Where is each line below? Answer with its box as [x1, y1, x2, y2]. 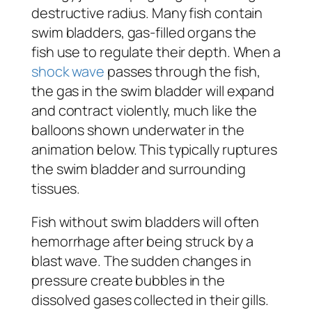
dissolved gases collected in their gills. [31, 290, 269, 309]
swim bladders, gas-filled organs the [31, 22, 257, 42]
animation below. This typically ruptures [31, 139, 277, 159]
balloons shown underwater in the [31, 120, 244, 139]
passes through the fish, [104, 61, 260, 81]
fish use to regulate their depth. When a [31, 42, 281, 61]
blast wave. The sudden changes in [31, 251, 251, 270]
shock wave [31, 61, 105, 81]
